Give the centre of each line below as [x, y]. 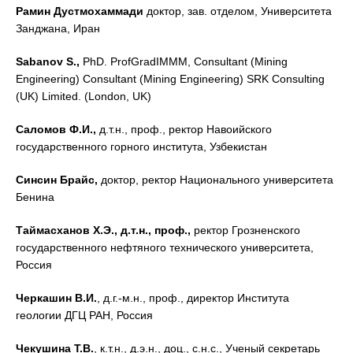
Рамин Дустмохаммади [80, 11]
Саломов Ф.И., [56, 129]
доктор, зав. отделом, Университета [238, 11]
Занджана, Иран [58, 28]
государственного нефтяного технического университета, [165, 247]
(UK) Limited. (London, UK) [84, 96]
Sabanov [39, 61]
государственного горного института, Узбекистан [141, 147]
